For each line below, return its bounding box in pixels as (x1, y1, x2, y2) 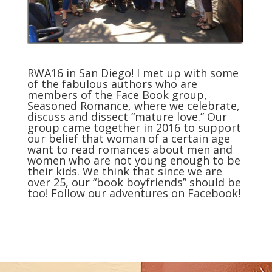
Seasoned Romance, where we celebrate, (27, 98, 240, 114)
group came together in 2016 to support (27, 120, 241, 135)
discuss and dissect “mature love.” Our (27, 109, 227, 124)
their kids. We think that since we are (27, 164, 222, 179)
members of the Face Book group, (27, 87, 207, 103)
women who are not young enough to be (27, 153, 240, 168)
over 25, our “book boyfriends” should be (27, 175, 241, 190)
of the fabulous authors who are (27, 76, 197, 92)
